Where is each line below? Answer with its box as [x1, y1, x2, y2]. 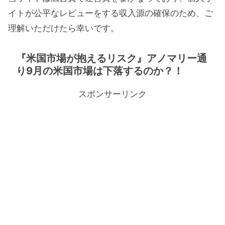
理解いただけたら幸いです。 [8, 23, 119, 34]
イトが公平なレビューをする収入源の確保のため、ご [8, 8, 213, 19]
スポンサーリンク [78, 88, 147, 99]
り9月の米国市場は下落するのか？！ [16, 64, 183, 77]
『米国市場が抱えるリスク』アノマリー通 [16, 52, 207, 64]
